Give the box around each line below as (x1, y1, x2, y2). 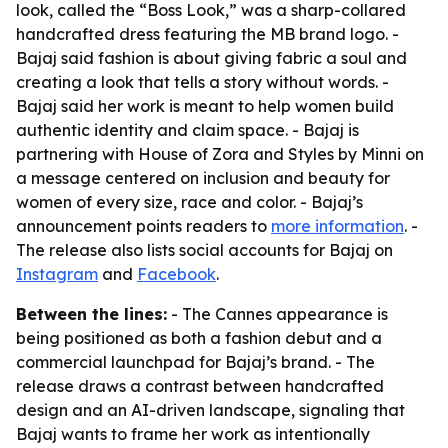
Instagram (16, 264, 98, 284)
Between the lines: (16, 304, 167, 324)
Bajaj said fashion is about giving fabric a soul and (16, 48, 407, 68)
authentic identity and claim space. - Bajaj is (16, 120, 359, 140)
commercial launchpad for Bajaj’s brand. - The (16, 352, 375, 372)
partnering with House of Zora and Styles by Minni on (16, 144, 424, 164)
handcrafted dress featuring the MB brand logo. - (16, 24, 399, 44)
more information (271, 216, 404, 236)
